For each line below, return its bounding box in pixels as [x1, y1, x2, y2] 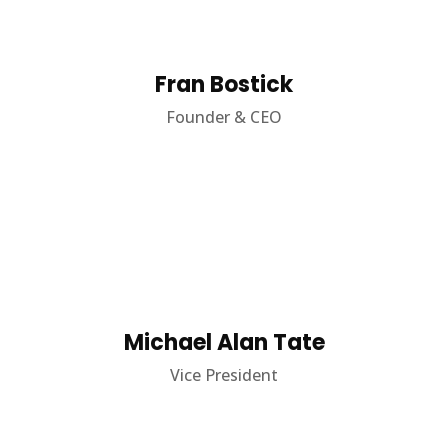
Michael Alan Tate [123, 327, 325, 358]
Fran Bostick [154, 69, 293, 100]
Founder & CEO [165, 106, 282, 128]
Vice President [170, 364, 278, 386]
